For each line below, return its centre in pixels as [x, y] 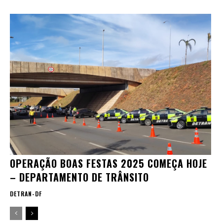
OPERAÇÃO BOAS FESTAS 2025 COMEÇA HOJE [109, 163]
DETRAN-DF [26, 193]
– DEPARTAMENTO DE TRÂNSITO [79, 177]
